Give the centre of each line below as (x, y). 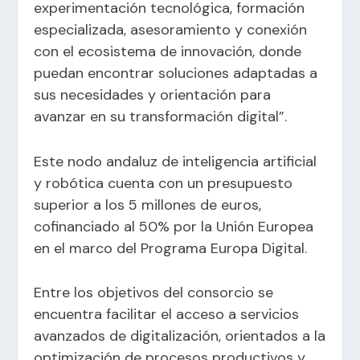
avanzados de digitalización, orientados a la (180, 336)
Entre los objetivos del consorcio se (154, 293)
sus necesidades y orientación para (153, 94)
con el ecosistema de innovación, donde (168, 51)
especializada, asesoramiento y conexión (171, 29)
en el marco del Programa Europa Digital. (171, 248)
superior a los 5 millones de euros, (148, 205)
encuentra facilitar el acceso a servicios (167, 315)
